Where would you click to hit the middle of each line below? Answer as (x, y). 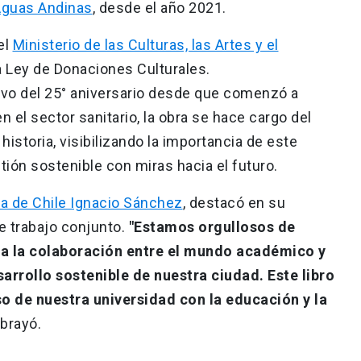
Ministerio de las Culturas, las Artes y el (145, 44)
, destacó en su (234, 202)
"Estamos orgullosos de (212, 226)
